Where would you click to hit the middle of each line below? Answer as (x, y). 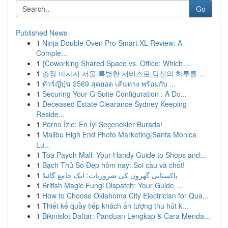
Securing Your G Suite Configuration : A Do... (115, 94)
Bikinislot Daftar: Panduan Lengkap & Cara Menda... (126, 216)
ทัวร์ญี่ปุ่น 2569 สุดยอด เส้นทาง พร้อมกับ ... (109, 83)
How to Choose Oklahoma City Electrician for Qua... (125, 195)
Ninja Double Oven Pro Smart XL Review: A (112, 43)
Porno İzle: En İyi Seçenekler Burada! (102, 124)
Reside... (50, 114)
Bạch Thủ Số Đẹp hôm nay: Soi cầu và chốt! (113, 165)
